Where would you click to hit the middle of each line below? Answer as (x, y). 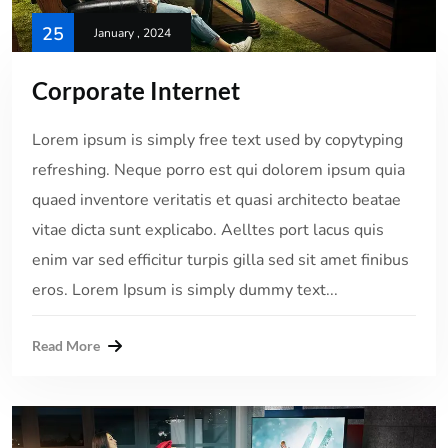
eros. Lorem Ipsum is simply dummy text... (185, 289)
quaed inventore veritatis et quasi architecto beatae (216, 199)
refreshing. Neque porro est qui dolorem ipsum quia (218, 169)
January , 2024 (132, 32)
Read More (66, 345)
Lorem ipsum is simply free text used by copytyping (217, 139)
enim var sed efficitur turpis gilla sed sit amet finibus (220, 259)
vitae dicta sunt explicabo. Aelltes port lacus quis (208, 229)
